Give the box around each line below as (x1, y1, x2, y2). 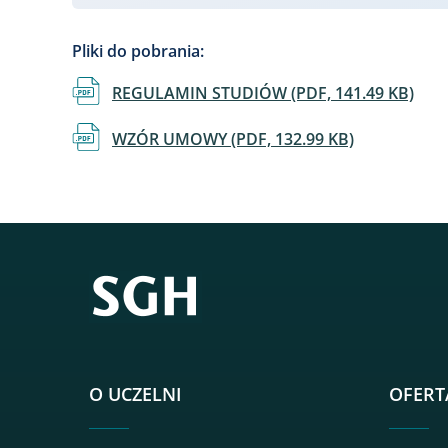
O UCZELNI (89, 381, 182, 406)
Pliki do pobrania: (72, 40, 204, 63)
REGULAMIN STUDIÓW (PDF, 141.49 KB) (112, 82, 414, 105)
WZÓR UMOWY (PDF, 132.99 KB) (112, 128, 354, 151)
